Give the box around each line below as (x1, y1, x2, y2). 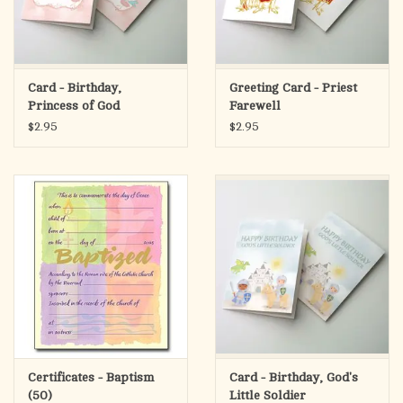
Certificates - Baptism (28, 370, 154, 384)
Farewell (229, 99, 281, 113)
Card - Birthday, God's (229, 370, 358, 384)
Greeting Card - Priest (229, 81, 357, 95)
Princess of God (28, 99, 120, 113)
